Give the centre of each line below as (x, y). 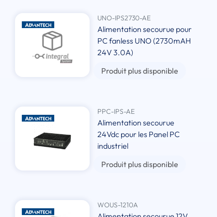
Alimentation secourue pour (145, 29)
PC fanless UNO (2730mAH (144, 41)
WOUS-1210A (118, 205)
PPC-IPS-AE (116, 112)
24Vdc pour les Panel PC (139, 134)
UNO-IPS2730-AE (124, 18)
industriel (113, 146)
